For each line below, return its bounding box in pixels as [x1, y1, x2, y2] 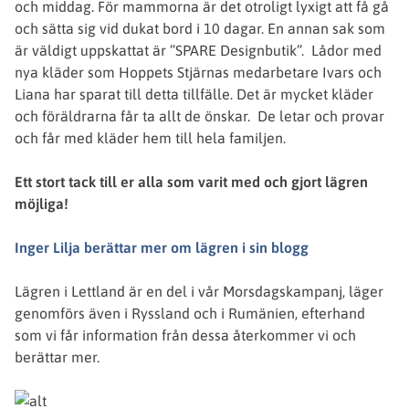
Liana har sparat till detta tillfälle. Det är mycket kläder [15, 86, 373, 102]
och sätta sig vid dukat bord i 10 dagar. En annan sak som [15, 20, 385, 37]
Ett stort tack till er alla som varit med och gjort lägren [15, 173, 368, 190]
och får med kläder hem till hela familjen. [15, 130, 286, 146]
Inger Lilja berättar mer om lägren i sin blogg [15, 239, 309, 256]
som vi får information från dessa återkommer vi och [15, 327, 356, 343]
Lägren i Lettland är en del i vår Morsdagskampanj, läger [15, 283, 383, 299]
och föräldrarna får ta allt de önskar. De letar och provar [15, 108, 384, 124]
